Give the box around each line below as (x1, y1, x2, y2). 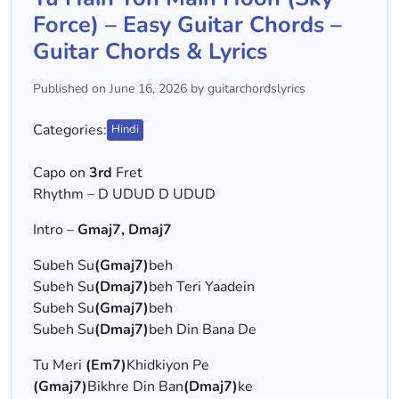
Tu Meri (33, 355, 85, 375)
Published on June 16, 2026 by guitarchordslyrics (33, 80, 305, 97)
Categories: (33, 120, 107, 140)
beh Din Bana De (149, 320, 256, 339)
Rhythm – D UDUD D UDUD (33, 184, 216, 204)
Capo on (33, 163, 85, 183)
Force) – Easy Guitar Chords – (33, 9, 342, 40)
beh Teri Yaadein (149, 277, 255, 297)
